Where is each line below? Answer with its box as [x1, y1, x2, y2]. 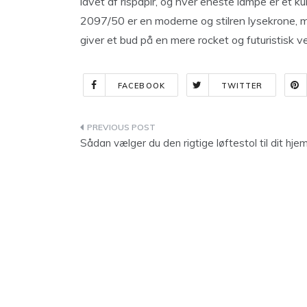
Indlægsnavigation [79, 121, 232, 139]
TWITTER [221, 81, 263, 90]
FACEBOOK [118, 81, 165, 90]
